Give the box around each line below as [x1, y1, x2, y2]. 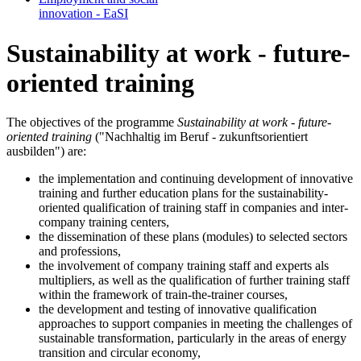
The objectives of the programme [6, 115, 177, 130]
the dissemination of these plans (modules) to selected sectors [39, 230, 347, 244]
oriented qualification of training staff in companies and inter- [39, 201, 348, 215]
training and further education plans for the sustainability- [39, 186, 328, 201]
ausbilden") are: [6, 144, 86, 159]
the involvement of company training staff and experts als [39, 259, 329, 273]
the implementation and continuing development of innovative [39, 172, 353, 186]
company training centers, [39, 215, 169, 230]
